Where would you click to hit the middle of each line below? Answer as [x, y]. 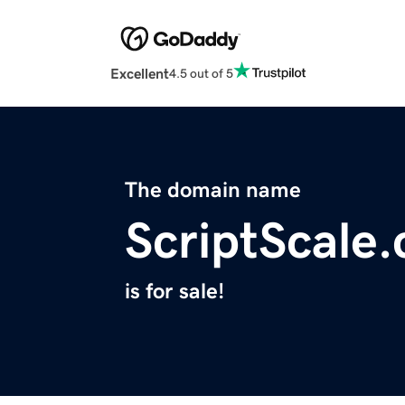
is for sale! [174, 292]
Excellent [140, 74]
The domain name [213, 190]
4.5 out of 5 [201, 73]
